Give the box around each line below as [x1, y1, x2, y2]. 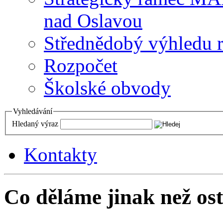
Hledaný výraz [12, 119, 58, 128]
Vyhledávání [13, 107, 52, 116]
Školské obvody [44, 77, 171, 99]
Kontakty [24, 143, 97, 165]
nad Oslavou [44, 10, 142, 32]
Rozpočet [44, 55, 117, 77]
